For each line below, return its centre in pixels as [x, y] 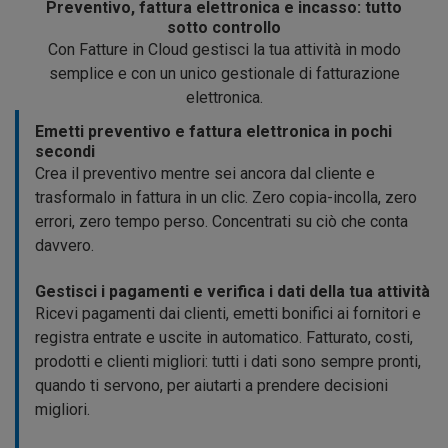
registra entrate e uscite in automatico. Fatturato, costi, [224, 338]
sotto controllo [224, 28]
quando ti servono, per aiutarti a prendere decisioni [211, 386]
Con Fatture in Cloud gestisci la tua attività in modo [224, 50]
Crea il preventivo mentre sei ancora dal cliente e [205, 174]
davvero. [64, 246]
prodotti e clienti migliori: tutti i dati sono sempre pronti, [228, 362]
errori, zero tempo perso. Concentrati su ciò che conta [221, 222]
